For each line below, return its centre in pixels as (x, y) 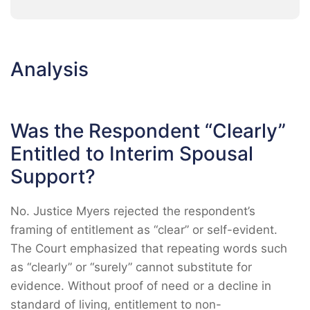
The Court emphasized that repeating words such (149, 248)
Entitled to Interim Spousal (132, 154)
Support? (53, 176)
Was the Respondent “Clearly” (148, 131)
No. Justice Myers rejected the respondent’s (133, 211)
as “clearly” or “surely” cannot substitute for (131, 267)
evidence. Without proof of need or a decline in (141, 286)
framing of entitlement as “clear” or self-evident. (144, 230)
